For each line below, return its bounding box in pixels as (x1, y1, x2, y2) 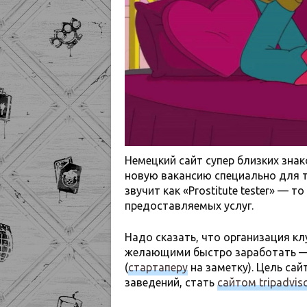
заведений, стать (125, 276, 217, 289)
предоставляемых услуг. (125, 199, 254, 212)
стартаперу (128, 261, 188, 274)
